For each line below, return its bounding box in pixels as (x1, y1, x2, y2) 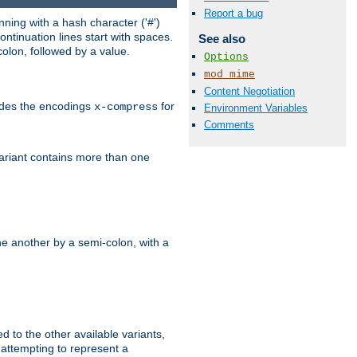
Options (204, 50, 249, 63)
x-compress (94, 100, 158, 113)
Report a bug (204, 7, 263, 20)
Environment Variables (204, 102, 308, 115)
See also (198, 32, 245, 46)
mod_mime (204, 68, 255, 80)
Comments (204, 119, 254, 131)
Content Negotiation (204, 85, 295, 97)
